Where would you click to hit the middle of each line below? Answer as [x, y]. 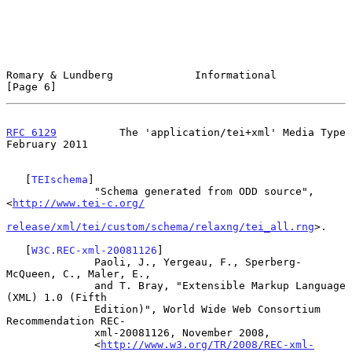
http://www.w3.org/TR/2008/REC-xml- [207, 344]
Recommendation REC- [66, 321]
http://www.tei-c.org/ [79, 203]
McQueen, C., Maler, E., [79, 273]
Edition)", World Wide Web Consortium [50, 309]
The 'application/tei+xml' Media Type [201, 132]
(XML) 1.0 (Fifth [57, 297]
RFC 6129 [31, 132]
